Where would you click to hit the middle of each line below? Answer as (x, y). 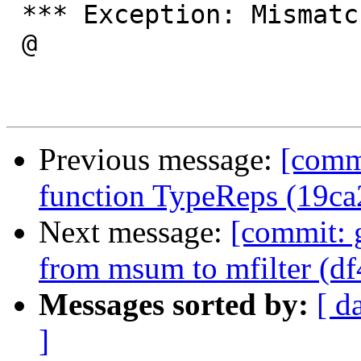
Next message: (135, 232)
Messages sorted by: (174, 305)
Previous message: (160, 160)
